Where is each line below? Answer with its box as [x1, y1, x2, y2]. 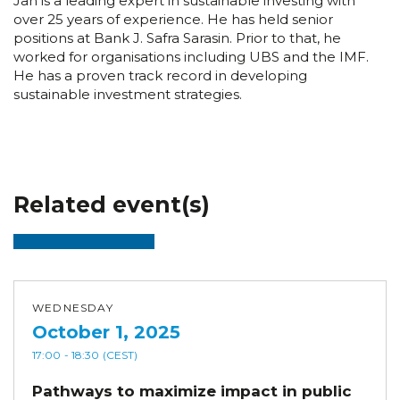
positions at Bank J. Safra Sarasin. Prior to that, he [13, 29, 341, 46]
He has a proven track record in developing [13, 66, 307, 84]
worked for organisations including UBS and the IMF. [13, 47, 369, 65]
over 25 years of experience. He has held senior [13, 10, 333, 28]
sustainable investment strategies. [13, 85, 242, 103]
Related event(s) [13, 190, 210, 218]
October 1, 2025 [32, 321, 180, 343]
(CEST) [103, 347, 137, 362]
